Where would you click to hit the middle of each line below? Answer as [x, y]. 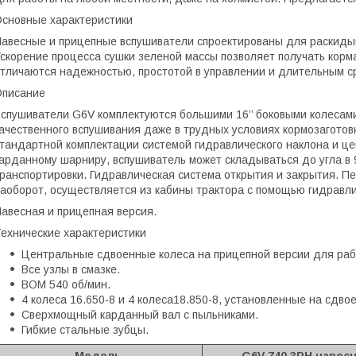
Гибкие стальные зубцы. [85, 330]
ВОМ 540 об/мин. [66, 285]
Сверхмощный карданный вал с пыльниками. [140, 315]
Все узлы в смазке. [71, 270]
